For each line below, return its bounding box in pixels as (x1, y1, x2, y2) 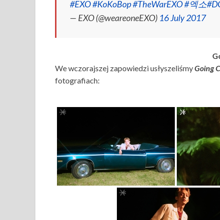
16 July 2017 (159, 12, 206, 23)
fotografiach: (55, 76, 100, 85)
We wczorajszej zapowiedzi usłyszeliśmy (55, 63, 194, 73)
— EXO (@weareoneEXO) (70, 12, 159, 23)
